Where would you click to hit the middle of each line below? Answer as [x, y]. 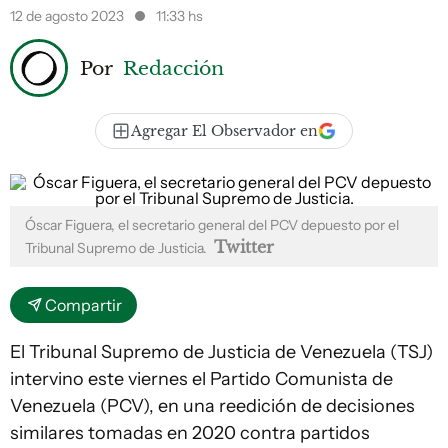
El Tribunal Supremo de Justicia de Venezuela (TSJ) [221, 352]
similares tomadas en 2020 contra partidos [190, 433]
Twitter [244, 247]
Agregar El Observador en [224, 131]
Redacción [173, 67]
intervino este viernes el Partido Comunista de [201, 379]
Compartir [83, 305]
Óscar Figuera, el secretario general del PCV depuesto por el [212, 225]
